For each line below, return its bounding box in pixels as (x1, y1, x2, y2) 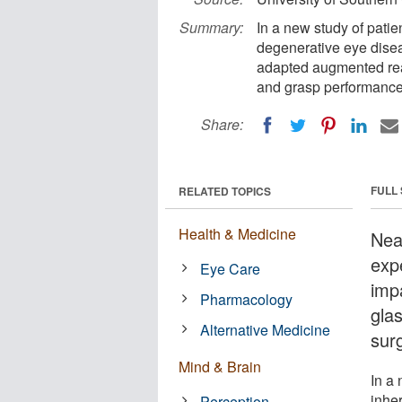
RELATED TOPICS (179, 182, 271, 199)
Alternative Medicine (200, 319, 331, 340)
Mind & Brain (179, 355, 261, 377)
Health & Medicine (179, 223, 296, 244)
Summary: (179, 17, 243, 38)
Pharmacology (200, 288, 293, 310)
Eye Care (200, 258, 261, 279)
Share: (201, 114, 243, 135)
